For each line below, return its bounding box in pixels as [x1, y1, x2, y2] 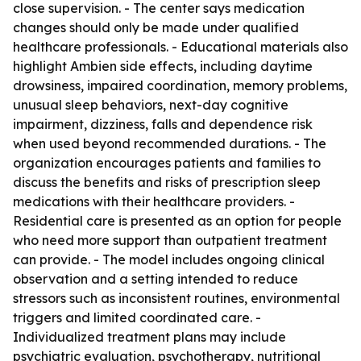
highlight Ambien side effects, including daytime [13, 58, 313, 74]
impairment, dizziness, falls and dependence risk [13, 116, 313, 132]
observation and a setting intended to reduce [13, 271, 298, 287]
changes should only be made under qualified [13, 19, 299, 35]
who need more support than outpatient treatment [13, 232, 327, 248]
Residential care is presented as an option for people [13, 213, 342, 229]
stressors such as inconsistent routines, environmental [13, 290, 340, 306]
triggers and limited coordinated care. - [13, 309, 261, 326]
